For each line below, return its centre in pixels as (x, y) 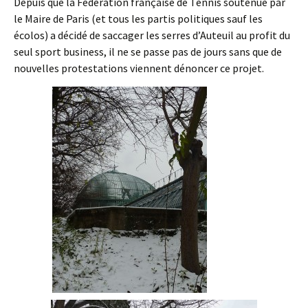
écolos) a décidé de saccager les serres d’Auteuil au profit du (152, 35)
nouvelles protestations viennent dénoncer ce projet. (139, 68)
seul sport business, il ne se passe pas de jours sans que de (148, 52)
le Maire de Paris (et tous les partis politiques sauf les (138, 19)
